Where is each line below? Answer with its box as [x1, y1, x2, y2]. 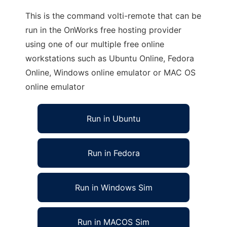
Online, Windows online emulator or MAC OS [25, 67, 196, 78]
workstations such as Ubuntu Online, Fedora [25, 53, 194, 63]
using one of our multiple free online [25, 39, 164, 49]
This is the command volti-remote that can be [25, 11, 201, 21]
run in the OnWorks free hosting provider [25, 25, 181, 35]
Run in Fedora [87, 148, 140, 158]
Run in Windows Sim [74, 182, 153, 193]
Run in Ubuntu [87, 113, 140, 124]
